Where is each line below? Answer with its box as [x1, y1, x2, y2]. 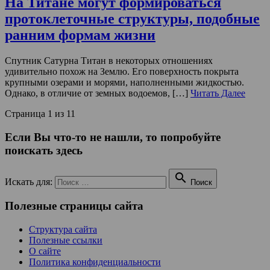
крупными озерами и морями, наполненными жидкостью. [5, 77, 244, 88]
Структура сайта [29, 224, 97, 235]
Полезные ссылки [29, 235, 102, 246]
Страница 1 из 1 [5, 108, 71, 119]
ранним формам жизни [5, 27, 155, 43]
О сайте [29, 246, 61, 257]
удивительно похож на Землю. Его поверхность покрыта [5, 66, 239, 77]
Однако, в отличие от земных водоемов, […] [5, 88, 190, 99]
